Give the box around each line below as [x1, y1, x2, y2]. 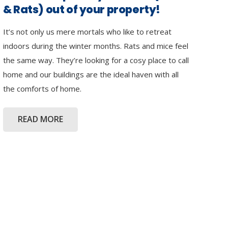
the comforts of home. [3, 83, 81, 94]
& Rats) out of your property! [3, 2, 160, 17]
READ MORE [17, 113, 63, 125]
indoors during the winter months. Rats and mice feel [3, 41, 188, 51]
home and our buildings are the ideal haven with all [3, 69, 179, 80]
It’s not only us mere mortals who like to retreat [3, 26, 172, 37]
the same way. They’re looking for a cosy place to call [3, 55, 189, 66]
